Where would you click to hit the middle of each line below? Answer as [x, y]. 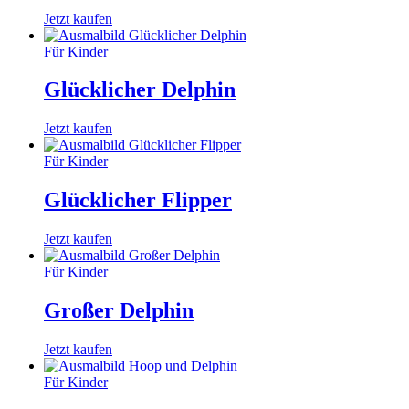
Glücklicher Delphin [140, 90]
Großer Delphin [119, 311]
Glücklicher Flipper [138, 200]
